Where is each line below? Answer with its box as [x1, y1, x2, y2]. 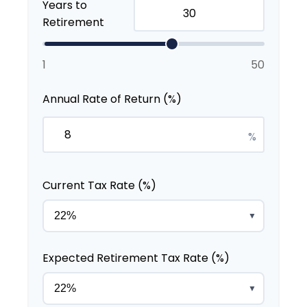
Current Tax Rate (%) [42, 177, 156, 193]
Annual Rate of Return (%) [42, 91, 182, 107]
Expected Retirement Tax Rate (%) [42, 250, 230, 266]
